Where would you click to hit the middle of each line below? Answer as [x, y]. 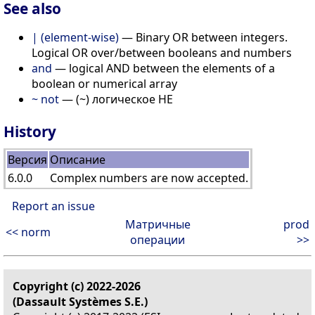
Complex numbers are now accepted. [149, 178]
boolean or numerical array [104, 84]
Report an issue [53, 206]
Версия [27, 159]
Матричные [157, 224]
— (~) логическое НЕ [116, 99]
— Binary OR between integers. [203, 38]
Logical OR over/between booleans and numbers [162, 53]
